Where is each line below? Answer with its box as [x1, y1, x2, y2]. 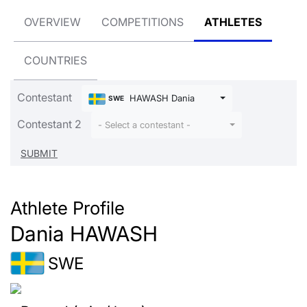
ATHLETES [204, 15, 262, 29]
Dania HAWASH [10, 221, 158, 247]
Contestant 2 [17, 116, 82, 131]
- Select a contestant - [98, 120, 191, 131]
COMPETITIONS [101, 15, 184, 29]
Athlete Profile [10, 197, 125, 219]
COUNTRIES [24, 53, 87, 67]
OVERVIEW [24, 15, 81, 29]
